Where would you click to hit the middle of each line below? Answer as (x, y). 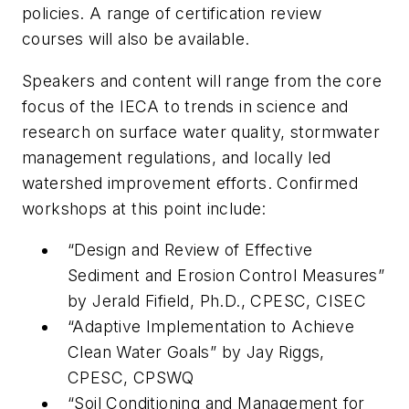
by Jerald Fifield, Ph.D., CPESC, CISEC (217, 301)
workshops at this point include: (144, 208)
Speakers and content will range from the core (202, 80)
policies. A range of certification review (172, 14)
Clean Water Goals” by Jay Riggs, (196, 352)
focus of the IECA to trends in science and (185, 106)
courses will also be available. (136, 39)
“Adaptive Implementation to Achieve (211, 327)
